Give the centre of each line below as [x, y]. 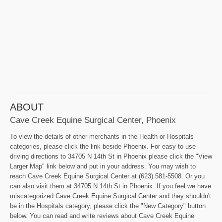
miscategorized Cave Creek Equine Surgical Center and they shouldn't [111, 196]
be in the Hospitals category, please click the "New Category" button [108, 206]
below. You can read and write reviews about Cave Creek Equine [102, 216]
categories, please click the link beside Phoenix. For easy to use [103, 147]
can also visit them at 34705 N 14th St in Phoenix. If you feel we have [111, 186]
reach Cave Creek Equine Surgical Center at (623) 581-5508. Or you [107, 176]
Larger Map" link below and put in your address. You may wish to [103, 166]
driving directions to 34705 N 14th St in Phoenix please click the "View [111, 157]
